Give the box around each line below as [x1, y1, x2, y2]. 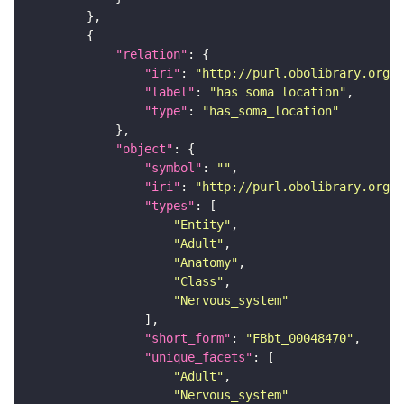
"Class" [173, 274, 224, 289]
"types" [144, 198, 195, 214]
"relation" [115, 47, 188, 62]
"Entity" [173, 217, 231, 233]
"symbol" [144, 161, 202, 176]
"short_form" [144, 331, 231, 346]
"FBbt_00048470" [245, 331, 353, 346]
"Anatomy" [173, 255, 238, 271]
